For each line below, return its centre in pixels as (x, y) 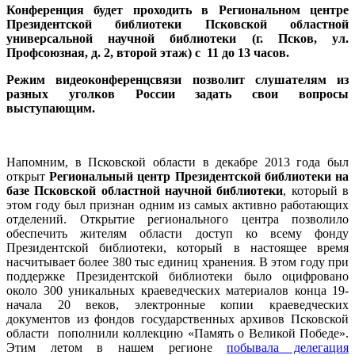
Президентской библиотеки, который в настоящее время (177, 247)
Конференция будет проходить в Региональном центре (177, 10)
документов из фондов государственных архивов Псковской (177, 319)
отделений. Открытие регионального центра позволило (177, 219)
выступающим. (51, 108)
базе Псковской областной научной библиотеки (145, 190)
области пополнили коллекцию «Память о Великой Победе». (177, 333)
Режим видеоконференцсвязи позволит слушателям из (177, 79)
